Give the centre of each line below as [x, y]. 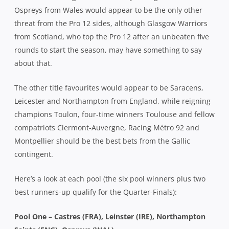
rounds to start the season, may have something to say [108, 50]
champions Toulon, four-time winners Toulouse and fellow [114, 114]
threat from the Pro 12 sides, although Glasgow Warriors [111, 23]
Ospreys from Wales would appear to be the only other [108, 10]
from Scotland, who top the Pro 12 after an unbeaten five [112, 36]
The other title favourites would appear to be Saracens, [109, 87]
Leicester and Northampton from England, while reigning [112, 101]
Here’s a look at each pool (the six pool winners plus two [110, 178]
